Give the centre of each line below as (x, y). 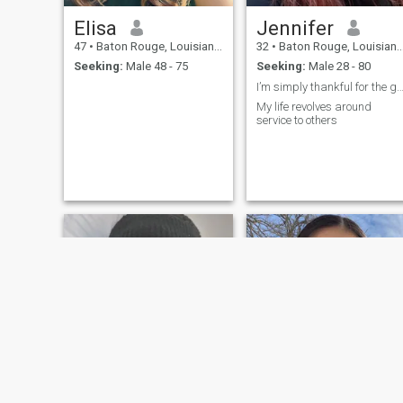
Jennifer (295, 27)
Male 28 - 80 (338, 67)
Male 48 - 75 (155, 67)
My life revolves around (313, 107)
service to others (296, 121)
